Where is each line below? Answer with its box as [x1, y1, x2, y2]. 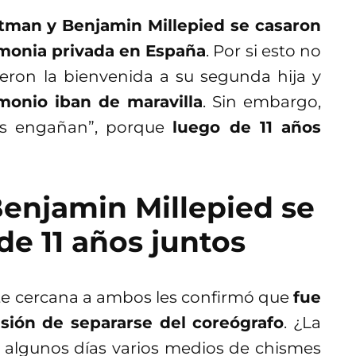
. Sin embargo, [203, 92, 322, 112]
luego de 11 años [172, 118, 322, 137]
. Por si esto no [206, 41, 322, 61]
